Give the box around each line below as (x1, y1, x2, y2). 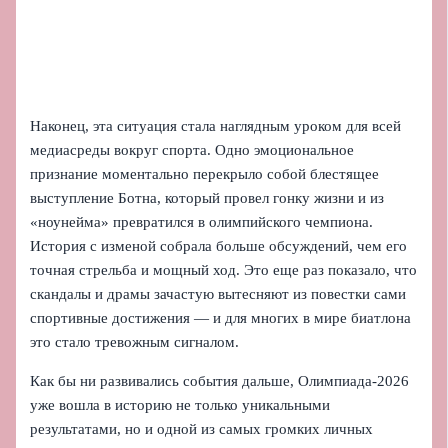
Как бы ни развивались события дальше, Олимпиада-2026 (30, 372, 410, 389)
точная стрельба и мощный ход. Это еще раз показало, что (30, 262, 418, 279)
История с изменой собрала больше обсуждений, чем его (30, 238, 408, 255)
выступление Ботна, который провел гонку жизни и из (30, 190, 385, 207)
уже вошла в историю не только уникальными (30, 396, 331, 413)
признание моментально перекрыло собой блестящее (30, 166, 380, 183)
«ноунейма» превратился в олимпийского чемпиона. (30, 214, 374, 231)
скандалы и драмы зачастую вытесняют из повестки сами (30, 286, 407, 303)
